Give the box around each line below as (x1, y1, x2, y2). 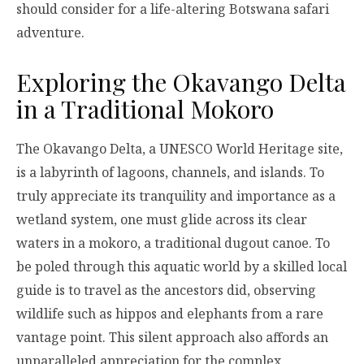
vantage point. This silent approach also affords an (16, 328, 328, 347)
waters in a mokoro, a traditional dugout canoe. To (16, 234, 330, 253)
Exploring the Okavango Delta (16, 65, 346, 98)
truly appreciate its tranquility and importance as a (16, 187, 336, 206)
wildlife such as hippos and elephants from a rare (16, 305, 323, 323)
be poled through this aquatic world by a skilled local (16, 258, 347, 276)
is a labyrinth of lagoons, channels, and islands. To (16, 163, 324, 182)
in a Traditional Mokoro (16, 92, 274, 125)
